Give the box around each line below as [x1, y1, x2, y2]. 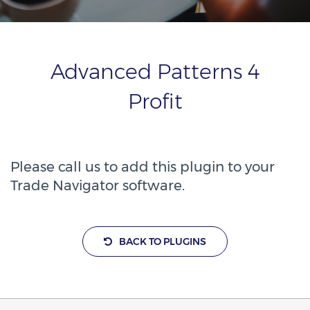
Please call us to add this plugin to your [10, 158, 275, 175]
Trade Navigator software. [10, 177, 185, 194]
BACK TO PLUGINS [119, 235, 206, 248]
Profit [127, 89, 183, 114]
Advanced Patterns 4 [50, 59, 260, 84]
